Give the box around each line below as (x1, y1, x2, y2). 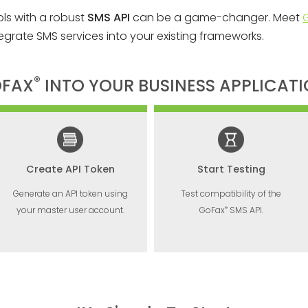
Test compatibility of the (181, 188, 281, 199)
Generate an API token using (12, 188, 128, 199)
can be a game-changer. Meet (130, 10, 302, 25)
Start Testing (197, 162, 265, 176)
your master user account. (16, 204, 124, 216)
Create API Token (25, 162, 115, 176)
